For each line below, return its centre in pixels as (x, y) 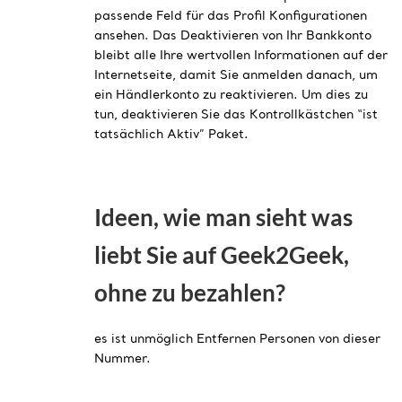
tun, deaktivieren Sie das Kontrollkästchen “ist (236, 115)
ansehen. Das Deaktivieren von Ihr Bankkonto (233, 36)
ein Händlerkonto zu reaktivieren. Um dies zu (231, 96)
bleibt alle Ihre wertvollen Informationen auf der (241, 56)
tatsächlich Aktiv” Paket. (171, 135)
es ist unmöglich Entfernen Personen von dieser (237, 339)
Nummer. (122, 358)
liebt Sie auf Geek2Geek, (222, 254)
